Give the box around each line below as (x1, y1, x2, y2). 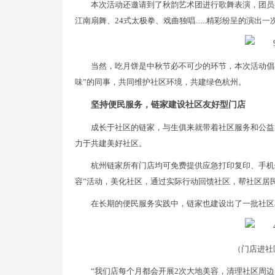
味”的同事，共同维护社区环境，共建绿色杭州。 (75, 77, 246, 87)
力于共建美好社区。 (75, 139, 147, 149)
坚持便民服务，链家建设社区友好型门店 (91, 100, 246, 110)
